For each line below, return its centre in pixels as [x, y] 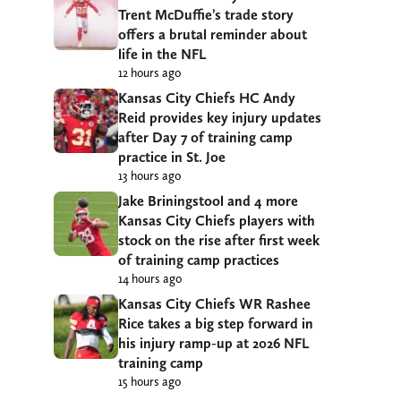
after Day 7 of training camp [205, 137]
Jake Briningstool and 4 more [208, 200]
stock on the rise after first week [219, 240]
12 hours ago [149, 72]
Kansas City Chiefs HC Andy [207, 98]
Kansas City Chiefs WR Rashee [214, 303]
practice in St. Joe [172, 157]
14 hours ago [150, 278]
